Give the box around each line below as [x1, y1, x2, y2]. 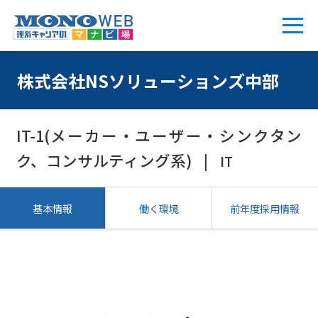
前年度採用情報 [230, 200, 300, 216]
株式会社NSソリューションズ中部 [16, 67, 279, 93]
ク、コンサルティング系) [16, 148, 192, 171]
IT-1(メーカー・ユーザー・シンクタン [16, 124, 302, 146]
